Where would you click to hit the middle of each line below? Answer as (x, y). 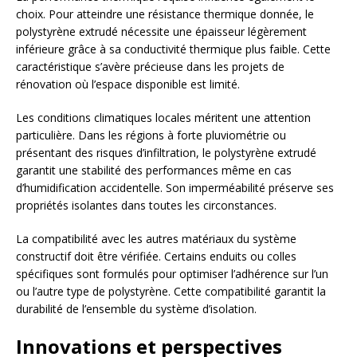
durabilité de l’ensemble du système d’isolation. (136, 309)
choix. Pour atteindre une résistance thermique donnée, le (165, 14)
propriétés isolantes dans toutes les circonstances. (146, 206)
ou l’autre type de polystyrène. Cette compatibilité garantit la (171, 292)
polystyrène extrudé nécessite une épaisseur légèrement (161, 32)
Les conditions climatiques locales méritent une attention (163, 118)
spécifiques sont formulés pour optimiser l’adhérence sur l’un (172, 274)
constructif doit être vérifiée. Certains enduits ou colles (156, 257)
